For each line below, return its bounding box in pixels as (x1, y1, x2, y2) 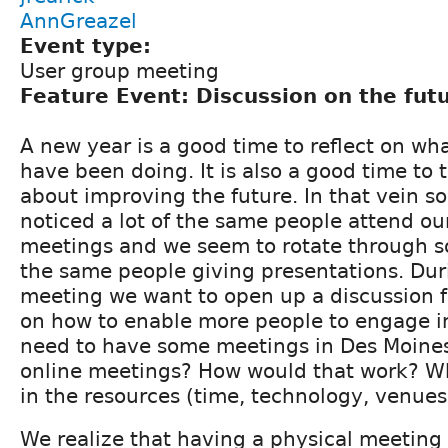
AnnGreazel (20, 8, 137, 33)
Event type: (20, 33, 158, 58)
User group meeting (20, 58, 219, 83)
